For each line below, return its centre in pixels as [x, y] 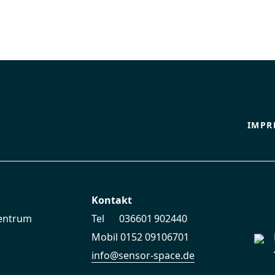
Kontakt [112, 200]
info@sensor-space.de [143, 255]
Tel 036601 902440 [139, 219]
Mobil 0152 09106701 [140, 237]
